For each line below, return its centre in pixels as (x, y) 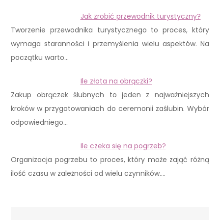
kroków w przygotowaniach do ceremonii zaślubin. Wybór (110, 109)
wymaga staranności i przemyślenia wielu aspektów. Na (110, 44)
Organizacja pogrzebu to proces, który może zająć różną (110, 160)
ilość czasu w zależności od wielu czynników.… (88, 174)
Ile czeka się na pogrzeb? (123, 146)
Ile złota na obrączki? (116, 81)
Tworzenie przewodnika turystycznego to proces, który (110, 30)
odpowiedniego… (40, 123)
